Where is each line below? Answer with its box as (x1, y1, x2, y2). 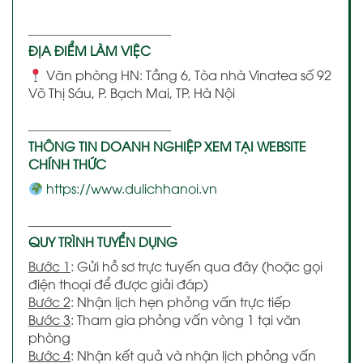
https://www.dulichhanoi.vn (46, 178, 218, 197)
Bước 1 (28, 256, 70, 275)
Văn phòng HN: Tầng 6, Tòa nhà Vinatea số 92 (46, 65, 332, 83)
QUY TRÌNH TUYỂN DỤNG (28, 232, 177, 250)
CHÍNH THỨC (28, 154, 106, 173)
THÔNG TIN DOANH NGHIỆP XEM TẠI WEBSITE (28, 136, 306, 155)
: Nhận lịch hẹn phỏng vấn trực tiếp (70, 292, 291, 310)
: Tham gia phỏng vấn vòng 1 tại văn (70, 310, 301, 328)
